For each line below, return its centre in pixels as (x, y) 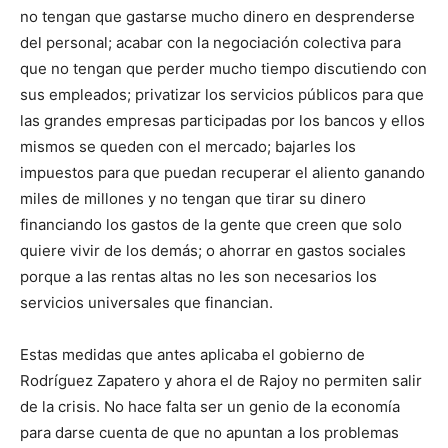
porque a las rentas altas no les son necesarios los (198, 277)
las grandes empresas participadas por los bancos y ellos (222, 121)
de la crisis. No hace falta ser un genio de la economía (210, 407)
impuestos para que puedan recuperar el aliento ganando (222, 173)
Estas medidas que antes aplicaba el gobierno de (192, 355)
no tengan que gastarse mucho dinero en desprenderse (217, 17)
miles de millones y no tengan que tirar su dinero (193, 199)
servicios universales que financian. (146, 303)
